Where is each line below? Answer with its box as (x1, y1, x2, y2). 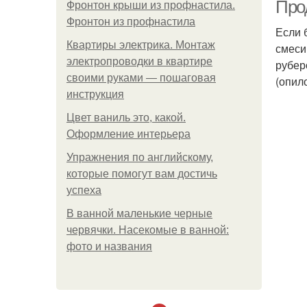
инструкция (66, 88, 124, 100)
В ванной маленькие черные (66, 208, 212, 219)
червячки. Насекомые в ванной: (66, 224, 229, 236)
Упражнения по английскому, (66, 151, 213, 163)
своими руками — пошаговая (66, 72, 216, 84)
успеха (66, 184, 101, 196)
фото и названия (66, 241, 152, 252)
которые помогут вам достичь (66, 168, 217, 180)
